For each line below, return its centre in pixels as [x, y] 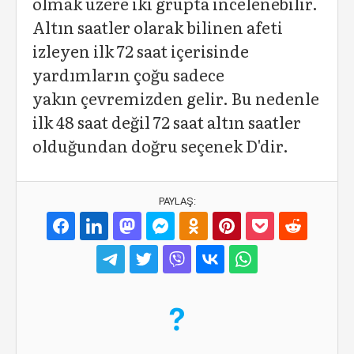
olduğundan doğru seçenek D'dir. [160, 145]
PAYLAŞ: [177, 201]
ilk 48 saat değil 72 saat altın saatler [167, 122]
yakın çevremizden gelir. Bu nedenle [176, 98]
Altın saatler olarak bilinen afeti [158, 27]
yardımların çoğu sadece [128, 74]
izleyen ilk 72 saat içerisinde [141, 51]
